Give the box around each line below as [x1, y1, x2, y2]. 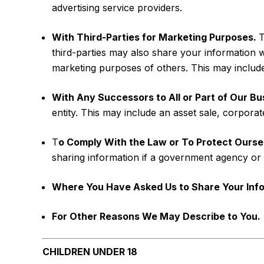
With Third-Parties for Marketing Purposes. [52, 31, 259, 43]
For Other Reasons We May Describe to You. [52, 210, 260, 222]
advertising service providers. [52, 2, 182, 14]
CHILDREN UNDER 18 [42, 246, 137, 258]
